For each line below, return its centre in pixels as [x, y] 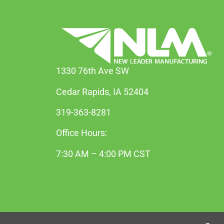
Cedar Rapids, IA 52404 [102, 91]
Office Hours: [81, 133]
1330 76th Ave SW [93, 71]
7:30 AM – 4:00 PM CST [103, 153]
